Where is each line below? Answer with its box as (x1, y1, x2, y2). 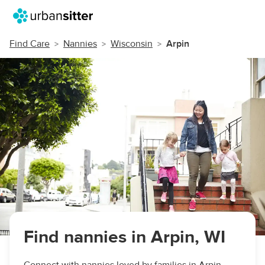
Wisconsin (111, 38, 153, 50)
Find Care (9, 38, 50, 50)
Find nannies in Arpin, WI (24, 226, 225, 248)
